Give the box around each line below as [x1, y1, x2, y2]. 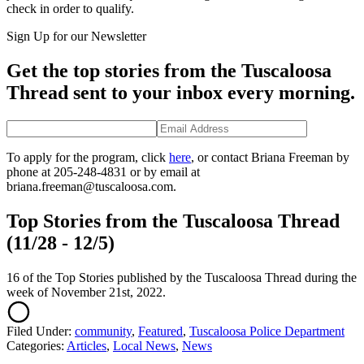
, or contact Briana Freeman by [191, 150, 349, 165]
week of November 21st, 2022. [6, 285, 166, 300]
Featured [138, 324, 183, 339]
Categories [6, 339, 61, 353]
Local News [113, 339, 175, 353]
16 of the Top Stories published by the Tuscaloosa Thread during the [6, 271, 357, 285]
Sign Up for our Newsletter [6, 29, 146, 44]
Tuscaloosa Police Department [189, 324, 344, 339]
